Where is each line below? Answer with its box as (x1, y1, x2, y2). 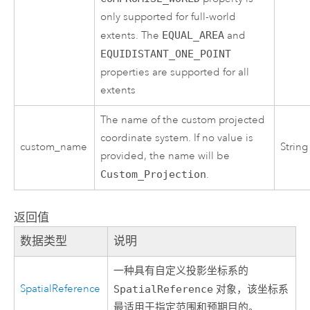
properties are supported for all (100, 65, 250, 79)
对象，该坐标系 (213, 282, 289, 296)
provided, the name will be (100, 149, 230, 163)
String (280, 140, 309, 154)
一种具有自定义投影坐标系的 (113, 264, 249, 277)
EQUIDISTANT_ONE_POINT (100, 47, 232, 60)
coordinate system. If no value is (100, 131, 254, 145)
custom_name (20, 140, 88, 154)
